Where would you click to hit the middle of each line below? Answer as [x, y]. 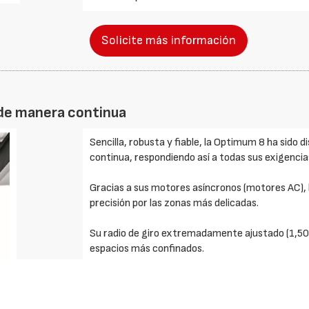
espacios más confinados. [147, 249]
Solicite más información [169, 40]
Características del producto [156, 279]
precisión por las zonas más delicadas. [175, 203]
